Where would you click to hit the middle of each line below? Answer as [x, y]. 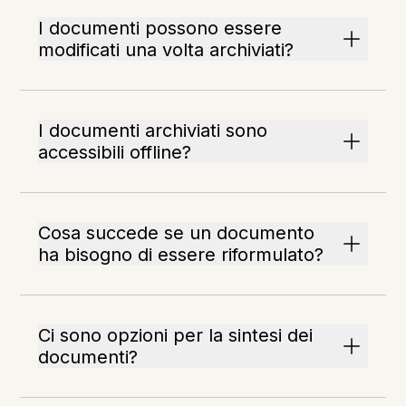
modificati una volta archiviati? [166, 50]
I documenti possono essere [160, 29]
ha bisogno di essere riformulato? [181, 255]
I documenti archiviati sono [153, 131]
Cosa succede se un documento [177, 233]
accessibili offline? [115, 153]
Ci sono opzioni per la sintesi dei [176, 336]
